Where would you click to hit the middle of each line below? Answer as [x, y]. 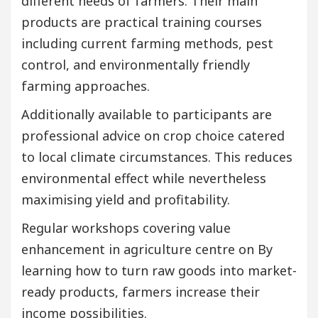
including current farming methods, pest [147, 44]
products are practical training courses [142, 22]
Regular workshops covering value [126, 228]
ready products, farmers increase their [141, 292]
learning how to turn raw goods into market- [159, 271]
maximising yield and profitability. [126, 200]
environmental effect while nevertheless [144, 179]
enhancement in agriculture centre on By [147, 250]
